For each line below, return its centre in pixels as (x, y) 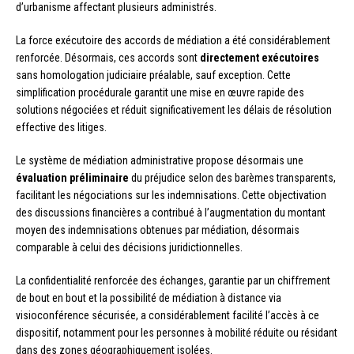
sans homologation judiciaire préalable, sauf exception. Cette (153, 75)
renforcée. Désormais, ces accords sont (108, 57)
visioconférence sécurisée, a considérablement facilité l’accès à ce (168, 315)
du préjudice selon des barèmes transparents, (232, 177)
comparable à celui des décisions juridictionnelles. (129, 247)
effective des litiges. (61, 127)
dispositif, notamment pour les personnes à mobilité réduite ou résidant (177, 332)
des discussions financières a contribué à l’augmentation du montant (171, 212)
